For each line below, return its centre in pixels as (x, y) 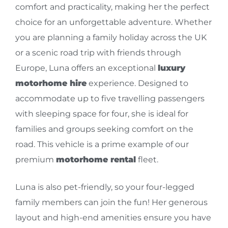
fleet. (147, 160)
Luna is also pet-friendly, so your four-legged (105, 187)
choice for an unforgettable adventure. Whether (113, 22)
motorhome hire (51, 83)
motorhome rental (96, 160)
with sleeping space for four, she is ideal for (102, 114)
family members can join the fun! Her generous (111, 202)
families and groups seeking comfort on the (104, 129)
